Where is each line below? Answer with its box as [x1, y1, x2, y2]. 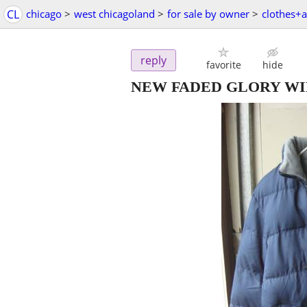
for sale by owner [167, 7, 249, 21]
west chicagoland [74, 7, 155, 21]
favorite [206, 58, 241, 72]
